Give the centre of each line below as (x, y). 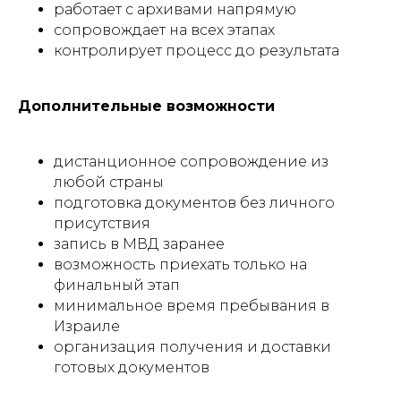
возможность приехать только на (180, 264)
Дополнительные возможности (146, 106)
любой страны (109, 182)
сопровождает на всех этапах (164, 30)
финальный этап (117, 285)
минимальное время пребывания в (192, 306)
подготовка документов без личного (194, 203)
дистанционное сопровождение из (191, 162)
